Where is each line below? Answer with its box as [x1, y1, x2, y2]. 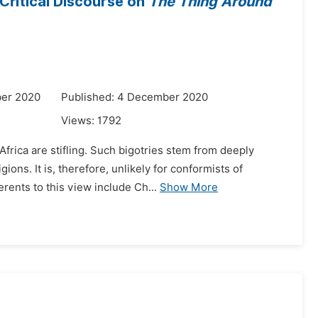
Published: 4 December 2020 [61, 91, 208, 104]
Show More [160, 181, 218, 194]
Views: [61, 114, 97, 127]
